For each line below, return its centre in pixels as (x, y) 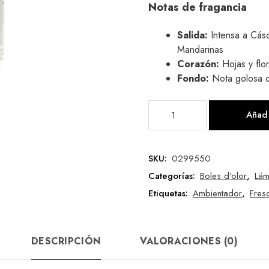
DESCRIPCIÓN (66, 241)
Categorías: (173, 176)
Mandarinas (200, 49)
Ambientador (217, 193)
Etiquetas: (170, 193)
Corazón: (200, 64)
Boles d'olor (223, 176)
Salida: (194, 35)
